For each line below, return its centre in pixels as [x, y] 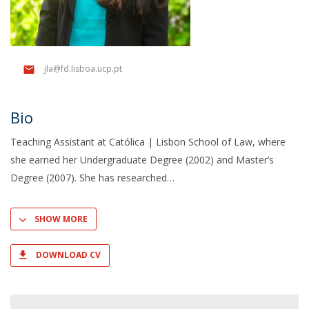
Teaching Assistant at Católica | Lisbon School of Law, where [148, 142]
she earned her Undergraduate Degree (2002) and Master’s [142, 160]
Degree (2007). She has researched [89, 178]
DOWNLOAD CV [68, 255]
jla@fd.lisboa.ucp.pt [83, 69]
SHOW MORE [61, 219]
